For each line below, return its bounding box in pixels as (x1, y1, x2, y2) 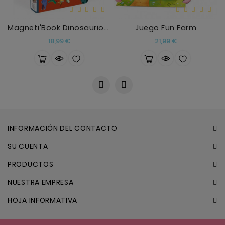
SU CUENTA (8, 141, 48, 151)
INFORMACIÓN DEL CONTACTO (8, 123, 118, 133)
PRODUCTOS (8, 159, 54, 169)
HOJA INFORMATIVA (8, 195, 78, 205)
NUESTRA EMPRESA (8, 177, 74, 187)
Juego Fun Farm (135, 23, 196, 33)
